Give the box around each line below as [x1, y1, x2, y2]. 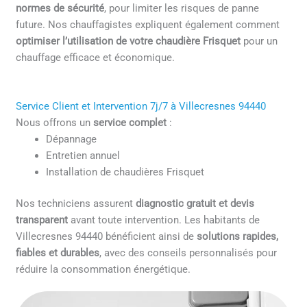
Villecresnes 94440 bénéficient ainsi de [16, 230, 197, 243]
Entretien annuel [46, 149, 121, 162]
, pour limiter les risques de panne [104, 2, 260, 15]
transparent [16, 213, 69, 226]
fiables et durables [16, 246, 100, 259]
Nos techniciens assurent [16, 197, 136, 210]
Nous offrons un [16, 116, 94, 129]
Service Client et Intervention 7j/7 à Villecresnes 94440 [16, 99, 267, 112]
